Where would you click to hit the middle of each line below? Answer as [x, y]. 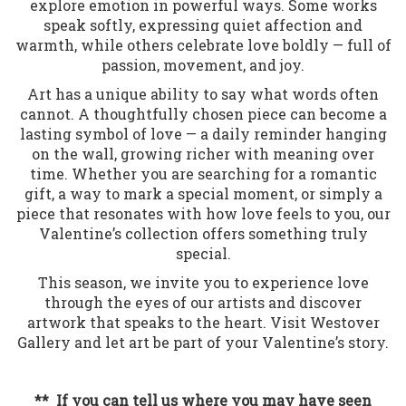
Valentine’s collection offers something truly [203, 233]
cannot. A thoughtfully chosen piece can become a [203, 113]
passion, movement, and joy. [203, 64]
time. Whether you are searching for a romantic [203, 173]
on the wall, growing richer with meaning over [203, 153]
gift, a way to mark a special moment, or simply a [203, 193]
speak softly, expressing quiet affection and [203, 24]
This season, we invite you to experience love [203, 282]
